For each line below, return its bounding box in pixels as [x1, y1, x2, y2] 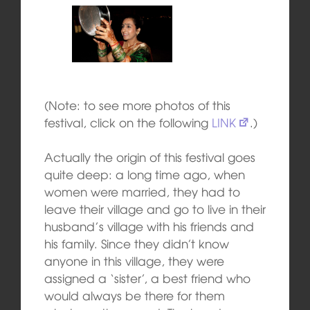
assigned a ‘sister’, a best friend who [44, 269, 250, 287]
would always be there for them [44, 286, 225, 304]
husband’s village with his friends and [44, 217, 254, 235]
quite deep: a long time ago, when [44, 165, 245, 183]
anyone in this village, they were [44, 252, 224, 270]
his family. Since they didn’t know [44, 235, 229, 253]
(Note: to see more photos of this [44, 95, 230, 113]
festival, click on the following [44, 113, 212, 131]
